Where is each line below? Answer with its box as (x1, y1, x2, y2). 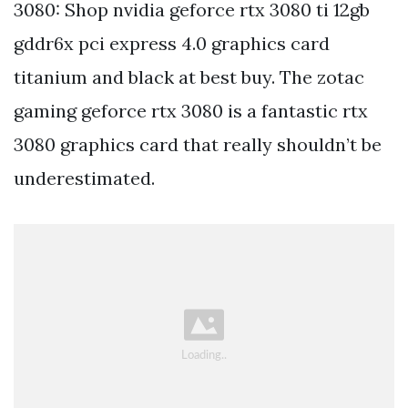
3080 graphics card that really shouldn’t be (14, 133, 382, 157)
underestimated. (14, 167, 155, 190)
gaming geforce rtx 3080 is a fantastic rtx (14, 99, 368, 123)
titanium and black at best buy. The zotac (14, 66, 364, 89)
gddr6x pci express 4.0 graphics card (14, 32, 330, 56)
